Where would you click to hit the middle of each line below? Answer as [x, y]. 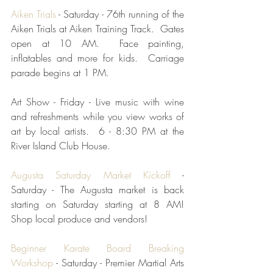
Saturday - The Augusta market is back [97, 189]
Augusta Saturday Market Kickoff [91, 175]
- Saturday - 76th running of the [120, 14]
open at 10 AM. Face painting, [97, 43]
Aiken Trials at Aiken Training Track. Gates [97, 28]
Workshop [32, 262]
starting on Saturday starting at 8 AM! [97, 204]
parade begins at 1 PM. [65, 72]
